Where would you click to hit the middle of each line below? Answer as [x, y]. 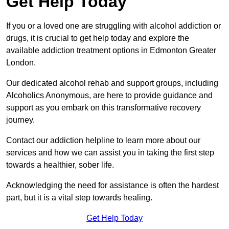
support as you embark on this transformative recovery [104, 108]
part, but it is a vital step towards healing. [79, 198]
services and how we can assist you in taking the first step [110, 153]
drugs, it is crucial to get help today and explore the [98, 38]
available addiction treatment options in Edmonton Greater [111, 51]
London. [21, 63]
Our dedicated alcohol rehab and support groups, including [112, 83]
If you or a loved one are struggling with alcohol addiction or [113, 26]
